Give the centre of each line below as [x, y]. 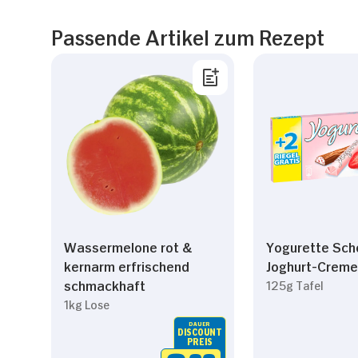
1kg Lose [87, 304]
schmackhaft [105, 285]
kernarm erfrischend [127, 266]
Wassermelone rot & [128, 247]
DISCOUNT [199, 332]
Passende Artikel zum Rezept [188, 35]
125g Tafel [294, 284]
